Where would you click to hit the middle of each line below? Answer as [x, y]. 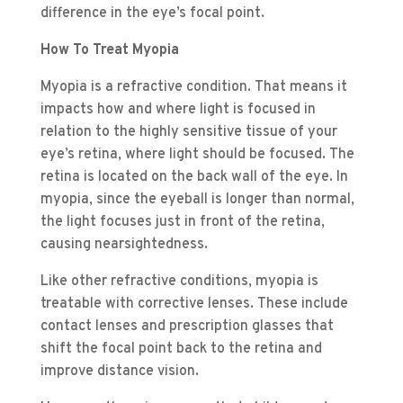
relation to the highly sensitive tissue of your [188, 133]
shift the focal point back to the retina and [181, 349]
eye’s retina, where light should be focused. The [197, 155]
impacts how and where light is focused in [178, 110]
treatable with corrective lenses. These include [194, 304]
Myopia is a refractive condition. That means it [193, 88]
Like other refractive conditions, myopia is [179, 282]
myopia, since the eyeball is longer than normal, [197, 200]
